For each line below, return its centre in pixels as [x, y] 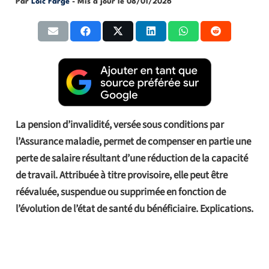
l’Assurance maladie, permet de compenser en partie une [133, 141]
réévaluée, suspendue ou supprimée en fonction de [120, 192]
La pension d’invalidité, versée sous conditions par [119, 125]
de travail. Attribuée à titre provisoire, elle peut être [121, 175]
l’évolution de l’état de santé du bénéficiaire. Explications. [134, 209]
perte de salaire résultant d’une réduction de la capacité [131, 158]
